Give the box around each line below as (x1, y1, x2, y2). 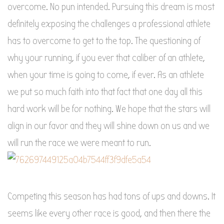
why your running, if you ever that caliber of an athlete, (7, 51, 205, 63)
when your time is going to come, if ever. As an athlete (7, 68, 204, 80)
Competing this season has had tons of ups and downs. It (7, 190, 215, 202)
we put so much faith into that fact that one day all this (7, 85, 202, 97)
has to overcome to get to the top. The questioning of (7, 34, 200, 46)
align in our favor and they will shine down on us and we (7, 119, 209, 131)
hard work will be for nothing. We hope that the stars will (7, 102, 210, 114)
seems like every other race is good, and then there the (7, 207, 210, 219)
